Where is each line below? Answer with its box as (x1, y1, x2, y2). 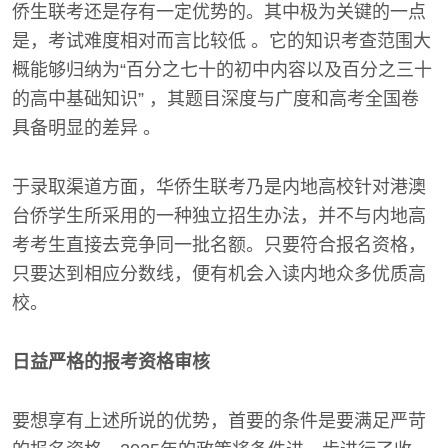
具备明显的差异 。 (12, 117, 161, 138)
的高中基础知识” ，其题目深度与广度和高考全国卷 (12, 88, 419, 109)
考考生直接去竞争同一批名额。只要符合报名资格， (12, 234, 426, 255)
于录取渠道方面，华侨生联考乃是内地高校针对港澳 (12, 176, 426, 197)
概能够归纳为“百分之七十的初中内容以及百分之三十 (12, 59, 432, 80)
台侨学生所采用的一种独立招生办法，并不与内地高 (12, 205, 426, 226)
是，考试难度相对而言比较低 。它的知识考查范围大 (12, 30, 431, 51)
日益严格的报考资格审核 (12, 351, 210, 372)
